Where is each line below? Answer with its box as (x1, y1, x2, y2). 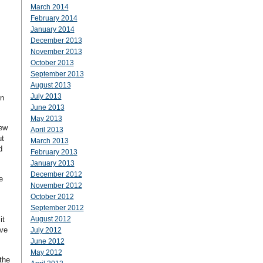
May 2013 (30, 114, 62, 123)
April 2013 (30, 126, 63, 134)
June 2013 (30, 103, 65, 112)
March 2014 (30, 3, 69, 11)
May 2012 (30, 248, 62, 257)
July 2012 (30, 226, 62, 234)
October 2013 (30, 59, 74, 67)
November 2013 (30, 48, 82, 56)
